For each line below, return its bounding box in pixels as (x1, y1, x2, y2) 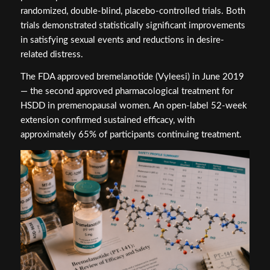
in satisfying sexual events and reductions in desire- (20, 36, 224, 45)
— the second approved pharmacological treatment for (20, 87, 233, 96)
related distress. (20, 50, 83, 60)
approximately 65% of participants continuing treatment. (20, 130, 242, 140)
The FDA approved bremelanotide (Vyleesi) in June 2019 (20, 72, 244, 82)
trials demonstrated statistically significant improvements (20, 21, 245, 31)
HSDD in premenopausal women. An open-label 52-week (20, 101, 247, 111)
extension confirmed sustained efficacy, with (20, 116, 195, 125)
